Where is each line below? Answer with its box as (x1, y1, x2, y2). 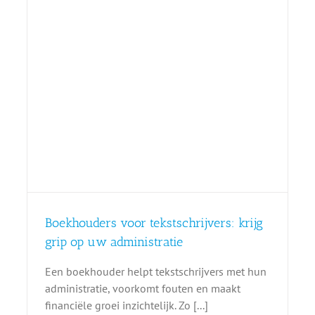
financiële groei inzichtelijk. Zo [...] (44, 297, 208, 312)
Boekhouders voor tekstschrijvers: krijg (44, 214, 263, 231)
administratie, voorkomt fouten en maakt (44, 281, 240, 295)
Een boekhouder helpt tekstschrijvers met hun (44, 264, 266, 278)
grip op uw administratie (44, 233, 183, 250)
